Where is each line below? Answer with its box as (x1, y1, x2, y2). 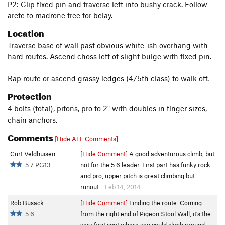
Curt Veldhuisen (10, 150, 55, 158)
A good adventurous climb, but (128, 150, 214, 158)
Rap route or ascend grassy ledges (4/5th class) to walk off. (8, 74, 209, 83)
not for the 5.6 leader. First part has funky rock (80, 161, 210, 169)
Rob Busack (10, 199, 44, 207)
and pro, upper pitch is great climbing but (80, 172, 195, 180)
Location (8, 25, 44, 39)
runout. (80, 183, 102, 191)
